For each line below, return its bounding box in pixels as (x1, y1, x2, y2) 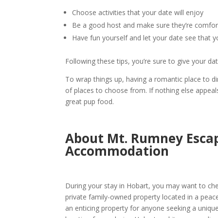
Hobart (127, 181, 149, 191)
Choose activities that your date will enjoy (72, 8, 204, 18)
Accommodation (65, 142, 169, 160)
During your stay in (65, 181, 127, 191)
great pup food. (65, 97, 114, 107)
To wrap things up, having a (65, 74, 155, 84)
